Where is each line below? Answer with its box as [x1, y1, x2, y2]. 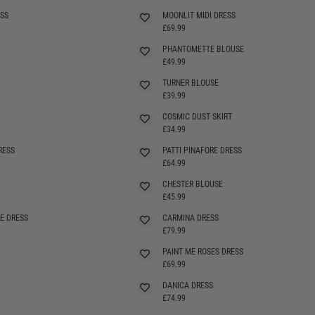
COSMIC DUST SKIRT [162, 111, 232, 122]
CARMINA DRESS [162, 212, 219, 223]
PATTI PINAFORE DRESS [162, 145, 242, 155]
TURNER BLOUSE [162, 77, 219, 88]
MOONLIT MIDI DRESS [162, 10, 236, 20]
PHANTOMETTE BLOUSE [162, 44, 244, 54]
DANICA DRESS [162, 280, 213, 290]
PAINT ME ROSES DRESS [162, 246, 243, 257]
